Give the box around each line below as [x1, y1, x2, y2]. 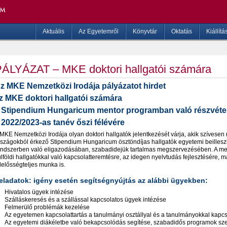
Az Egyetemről [79, 28, 119, 35]
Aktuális [43, 28, 64, 35]
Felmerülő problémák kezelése [5, 203, 90, 211]
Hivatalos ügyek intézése [5, 188, 73, 196]
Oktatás [171, 28, 192, 35]
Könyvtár [133, 28, 157, 35]
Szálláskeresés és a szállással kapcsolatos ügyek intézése [5, 196, 166, 203]
